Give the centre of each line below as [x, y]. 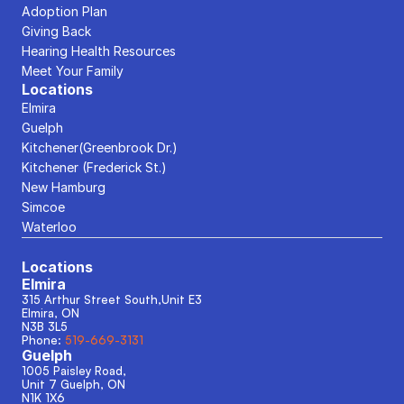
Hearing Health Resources [99, 51]
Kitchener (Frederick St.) [94, 167]
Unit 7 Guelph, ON [73, 384]
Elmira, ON [50, 313]
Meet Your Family [73, 71]
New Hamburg [64, 187]
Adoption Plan [64, 11]
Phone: [43, 340]
